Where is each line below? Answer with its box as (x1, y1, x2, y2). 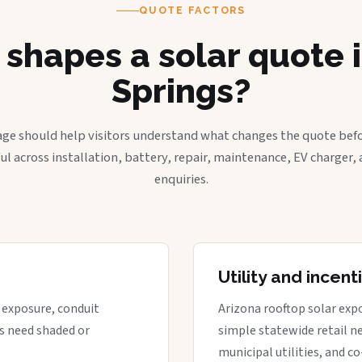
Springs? (112, 71, 250, 111)
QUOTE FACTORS (139, 4, 246, 16)
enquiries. (154, 170, 208, 189)
